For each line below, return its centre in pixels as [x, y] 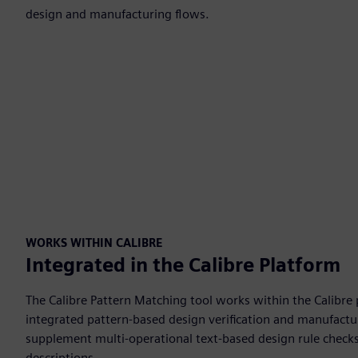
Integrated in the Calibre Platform [183, 265]
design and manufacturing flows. [117, 14]
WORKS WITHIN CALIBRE [94, 242]
